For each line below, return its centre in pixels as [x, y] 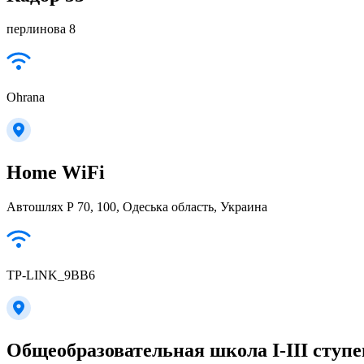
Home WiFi [56, 173]
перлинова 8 [41, 29]
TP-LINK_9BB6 [51, 275]
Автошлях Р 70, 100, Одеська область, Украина [137, 207]
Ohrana [26, 97]
